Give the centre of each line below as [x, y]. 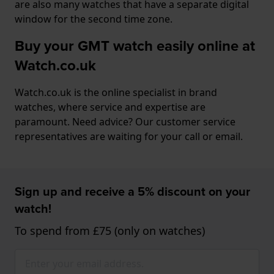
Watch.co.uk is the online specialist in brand [116, 92]
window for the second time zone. [94, 19]
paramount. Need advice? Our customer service [125, 122]
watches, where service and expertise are [110, 107]
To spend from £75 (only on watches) [110, 231]
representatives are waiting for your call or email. [129, 136]
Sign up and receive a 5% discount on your [132, 191]
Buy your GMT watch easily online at [135, 46]
